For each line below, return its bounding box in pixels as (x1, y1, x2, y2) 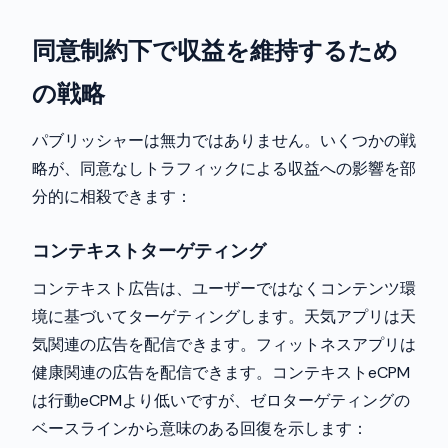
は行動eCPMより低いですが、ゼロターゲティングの (32, 390, 410, 411)
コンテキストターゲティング (32, 239, 266, 263)
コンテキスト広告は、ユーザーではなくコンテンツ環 (32, 278, 416, 299)
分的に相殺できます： (32, 186, 192, 207)
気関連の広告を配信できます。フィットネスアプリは (32, 334, 416, 355)
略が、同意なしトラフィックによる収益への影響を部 (32, 158, 416, 179)
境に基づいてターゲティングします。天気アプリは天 (32, 306, 416, 327)
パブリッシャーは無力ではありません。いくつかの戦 (32, 130, 416, 151)
